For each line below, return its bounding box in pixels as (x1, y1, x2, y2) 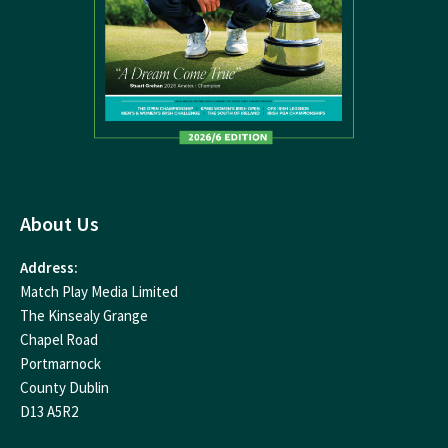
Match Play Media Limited (20, 282, 178, 302)
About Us (20, 211, 99, 237)
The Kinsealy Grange (20, 306, 148, 326)
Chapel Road (20, 330, 98, 350)
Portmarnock (20, 354, 101, 374)
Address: (20, 258, 78, 278)
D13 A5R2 (20, 402, 78, 422)
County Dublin (20, 378, 109, 398)
